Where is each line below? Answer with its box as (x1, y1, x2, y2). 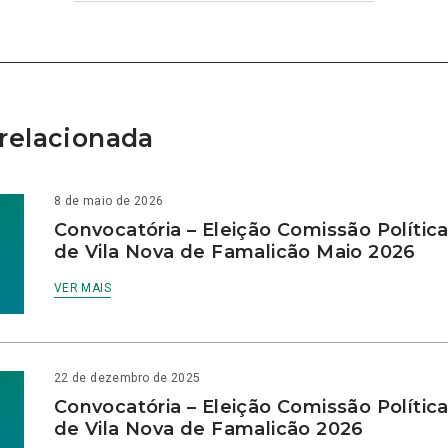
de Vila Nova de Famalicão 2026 (53, 418, 364, 441)
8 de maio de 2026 (53, 194, 164, 209)
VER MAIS (53, 281, 111, 296)
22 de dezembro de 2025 (53, 371, 201, 386)
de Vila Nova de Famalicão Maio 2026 (53, 241, 416, 264)
